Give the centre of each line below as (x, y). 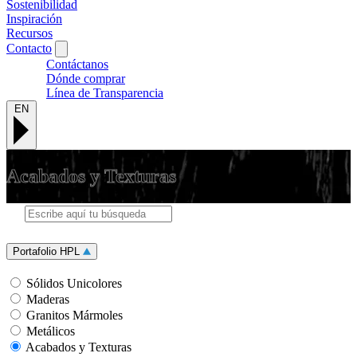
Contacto (29, 49)
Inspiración (34, 19)
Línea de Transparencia (105, 93)
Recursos (29, 33)
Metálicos (51, 331)
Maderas (48, 300)
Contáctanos (77, 65)
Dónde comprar (86, 79)
